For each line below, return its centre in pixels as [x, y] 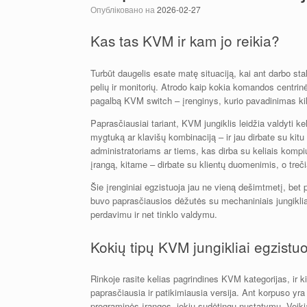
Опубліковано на [127, 9]
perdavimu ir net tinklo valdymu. [154, 214]
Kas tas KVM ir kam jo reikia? [185, 40]
